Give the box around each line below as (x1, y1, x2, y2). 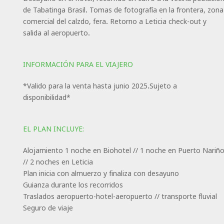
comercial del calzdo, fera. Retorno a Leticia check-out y (22, 16, 206, 26)
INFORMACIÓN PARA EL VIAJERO (22, 59, 133, 69)
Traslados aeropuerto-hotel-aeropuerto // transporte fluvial (22, 191, 217, 201)
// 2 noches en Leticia (22, 156, 93, 166)
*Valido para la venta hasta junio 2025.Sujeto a (22, 80, 177, 90)
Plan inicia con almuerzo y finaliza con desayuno (22, 168, 179, 178)
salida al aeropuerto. (22, 27, 90, 37)
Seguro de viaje (22, 202, 73, 212)
